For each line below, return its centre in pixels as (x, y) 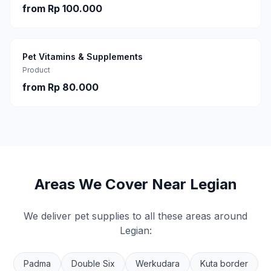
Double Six (93, 263)
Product (36, 70)
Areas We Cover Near (112, 184)
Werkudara (157, 263)
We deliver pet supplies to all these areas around (135, 216)
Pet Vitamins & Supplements (83, 57)
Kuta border (224, 263)
